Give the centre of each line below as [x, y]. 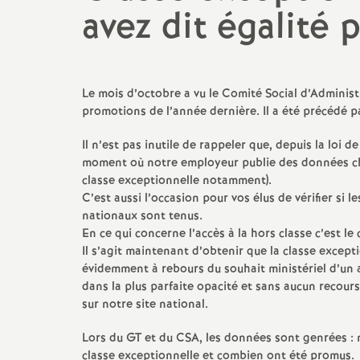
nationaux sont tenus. [142, 216]
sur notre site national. [145, 305]
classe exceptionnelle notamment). [177, 181]
